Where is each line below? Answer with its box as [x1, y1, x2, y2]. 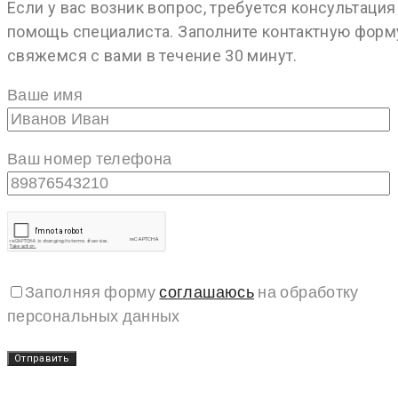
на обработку [254, 283, 359, 301]
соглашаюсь [159, 283, 255, 301]
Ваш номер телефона [7, 150, 172, 168]
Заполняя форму [25, 283, 160, 301]
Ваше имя [7, 86, 83, 104]
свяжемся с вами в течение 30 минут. [7, 45, 298, 65]
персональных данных [7, 307, 180, 325]
